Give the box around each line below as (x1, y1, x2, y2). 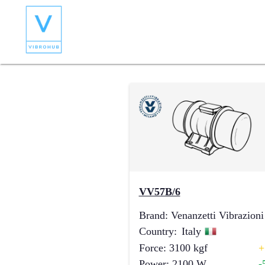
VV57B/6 (138, 186, 180, 198)
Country (138, 225, 174, 237)
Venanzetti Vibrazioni (170, 209, 264, 221)
